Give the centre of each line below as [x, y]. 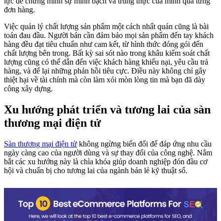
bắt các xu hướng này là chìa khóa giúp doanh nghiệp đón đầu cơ [106, 161]
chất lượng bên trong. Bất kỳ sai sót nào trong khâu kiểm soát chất [107, 53]
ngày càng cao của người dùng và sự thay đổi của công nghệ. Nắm [108, 152]
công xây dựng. [28, 88]
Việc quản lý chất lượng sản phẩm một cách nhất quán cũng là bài [106, 26]
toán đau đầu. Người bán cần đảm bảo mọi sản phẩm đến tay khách [109, 35]
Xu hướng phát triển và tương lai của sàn [107, 109]
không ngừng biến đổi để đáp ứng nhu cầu [144, 144]
